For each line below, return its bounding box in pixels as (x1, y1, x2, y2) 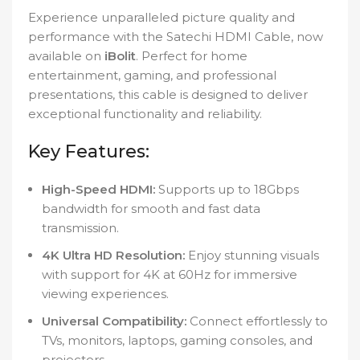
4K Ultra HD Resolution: (42, 247, 185, 264)
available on (28, 48, 104, 64)
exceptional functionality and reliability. (28, 106, 262, 122)
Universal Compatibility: (42, 313, 186, 329)
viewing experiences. (42, 286, 169, 302)
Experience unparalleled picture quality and (28, 10, 295, 26)
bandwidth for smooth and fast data (42, 201, 260, 217)
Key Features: (28, 141, 149, 163)
